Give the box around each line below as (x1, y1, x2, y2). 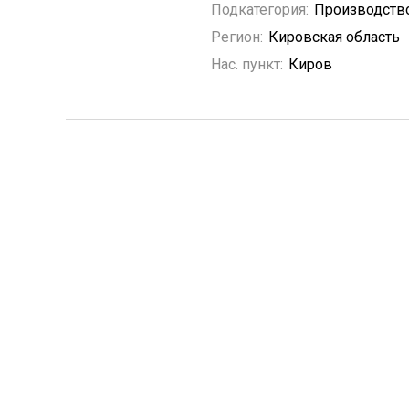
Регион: (211, 28, 263, 46)
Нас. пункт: (211, 56, 283, 73)
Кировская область (268, 28, 400, 46)
